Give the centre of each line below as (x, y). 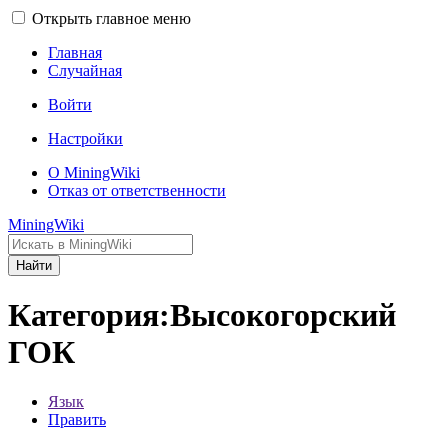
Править (77, 419)
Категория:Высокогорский (202, 315)
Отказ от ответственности (137, 190)
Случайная (85, 70)
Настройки (85, 138)
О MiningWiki (94, 172)
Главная (75, 52)
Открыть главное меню (111, 18)
